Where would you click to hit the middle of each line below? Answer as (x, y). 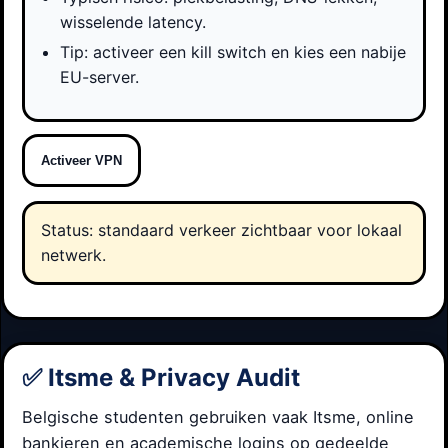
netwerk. (73, 255)
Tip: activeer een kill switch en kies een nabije (233, 51)
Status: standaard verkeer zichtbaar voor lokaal (221, 230)
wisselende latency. (133, 21)
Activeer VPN (81, 161)
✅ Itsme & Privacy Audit (161, 378)
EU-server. (100, 76)
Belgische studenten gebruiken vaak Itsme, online (218, 416)
